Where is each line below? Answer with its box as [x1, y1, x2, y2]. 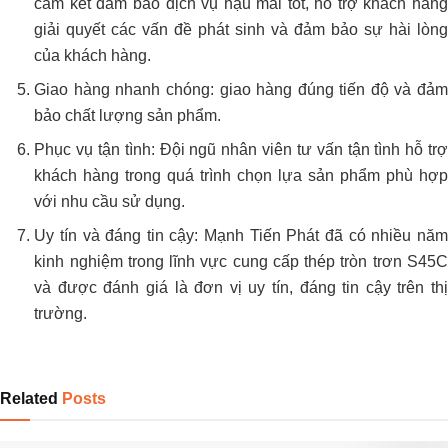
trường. [34, 305, 88, 323]
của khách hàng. [34, 47, 152, 65]
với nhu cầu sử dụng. [34, 193, 186, 211]
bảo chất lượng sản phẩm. [34, 107, 222, 125]
